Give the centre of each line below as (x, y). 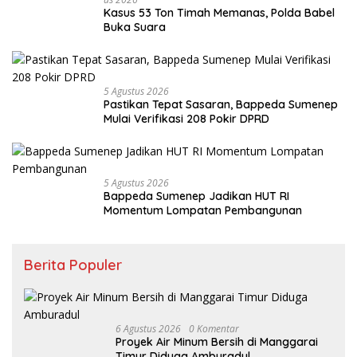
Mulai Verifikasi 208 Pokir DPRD (186, 119)
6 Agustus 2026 (148, 329)
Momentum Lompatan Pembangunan (203, 211)
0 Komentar (214, 329)
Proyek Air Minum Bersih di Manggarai (217, 342)
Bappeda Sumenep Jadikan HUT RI (196, 196)
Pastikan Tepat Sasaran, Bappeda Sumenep (221, 105)
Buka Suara (135, 27)
